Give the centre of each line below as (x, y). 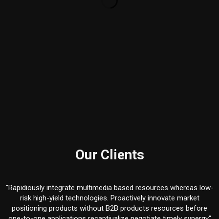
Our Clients (109, 155)
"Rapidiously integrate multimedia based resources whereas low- (109, 188)
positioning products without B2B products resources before (109, 208)
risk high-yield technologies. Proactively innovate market (109, 198)
